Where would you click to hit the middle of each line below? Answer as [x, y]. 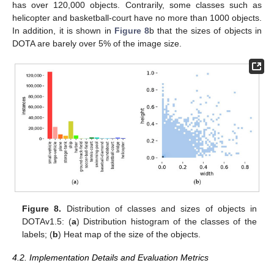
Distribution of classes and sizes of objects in [159, 209]
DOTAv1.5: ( [47, 222]
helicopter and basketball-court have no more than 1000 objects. [137, 17]
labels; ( [38, 235]
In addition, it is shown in [63, 30]
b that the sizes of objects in [206, 30]
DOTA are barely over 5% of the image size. [97, 43]
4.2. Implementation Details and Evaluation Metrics [110, 258]
